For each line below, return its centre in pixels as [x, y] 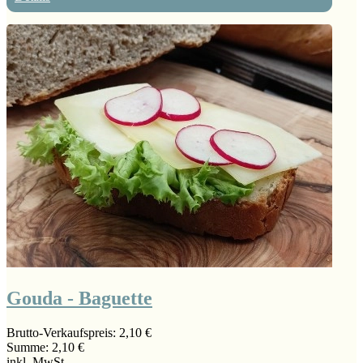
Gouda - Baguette [79, 299]
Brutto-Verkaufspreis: [63, 332]
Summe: [29, 347]
